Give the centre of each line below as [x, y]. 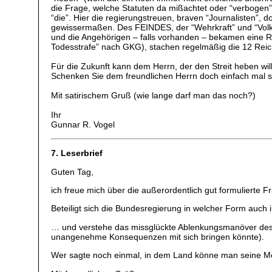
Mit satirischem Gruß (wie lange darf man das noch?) [154, 96]
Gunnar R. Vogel [83, 125]
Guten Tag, [73, 172]
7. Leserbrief [77, 153]
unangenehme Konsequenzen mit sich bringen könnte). [158, 236]
